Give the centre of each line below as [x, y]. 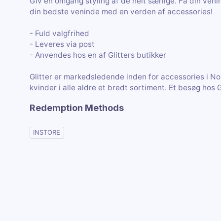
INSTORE [47, 132]
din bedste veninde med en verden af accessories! [121, 11]
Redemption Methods [76, 108]
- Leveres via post [62, 44]
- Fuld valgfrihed [59, 33]
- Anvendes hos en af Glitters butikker [98, 55]
